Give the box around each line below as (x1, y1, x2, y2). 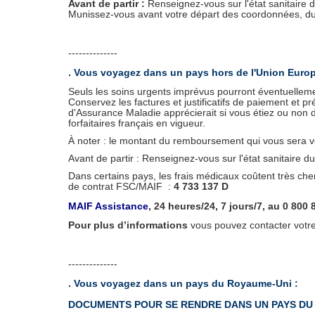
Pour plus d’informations (68, 219, 188, 231)
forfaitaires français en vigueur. (68, 117, 205, 129)
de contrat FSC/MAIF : (68, 181, 174, 193)
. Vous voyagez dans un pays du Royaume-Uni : (68, 278, 298, 290)
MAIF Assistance (68, 200, 148, 212)
